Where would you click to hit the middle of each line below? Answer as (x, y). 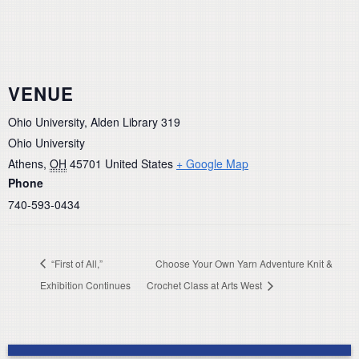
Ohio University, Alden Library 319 (94, 122)
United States (139, 164)
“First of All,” (76, 263)
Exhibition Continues (85, 284)
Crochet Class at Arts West (206, 284)
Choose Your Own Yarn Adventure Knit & (244, 263)
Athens (26, 164)
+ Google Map (212, 164)
